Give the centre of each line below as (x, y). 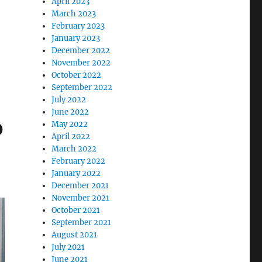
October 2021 (76, 211)
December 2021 (80, 186)
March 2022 (74, 149)
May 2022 (70, 125)
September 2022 (82, 88)
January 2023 (76, 39)
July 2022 (69, 100)
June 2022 (70, 112)
